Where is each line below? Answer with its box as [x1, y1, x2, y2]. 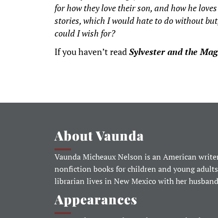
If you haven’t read [54, 46, 129, 58]
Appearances [54, 190, 137, 208]
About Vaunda [54, 127, 144, 145]
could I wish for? [54, 27, 115, 39]
